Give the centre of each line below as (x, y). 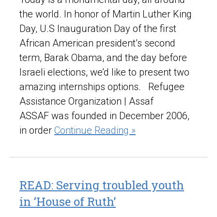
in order (37, 130)
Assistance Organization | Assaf (86, 101)
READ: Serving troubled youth (102, 185)
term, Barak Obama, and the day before (103, 57)
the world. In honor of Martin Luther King (106, 14)
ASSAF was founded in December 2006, (104, 116)
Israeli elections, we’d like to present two (104, 72)
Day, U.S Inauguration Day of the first (98, 28)
